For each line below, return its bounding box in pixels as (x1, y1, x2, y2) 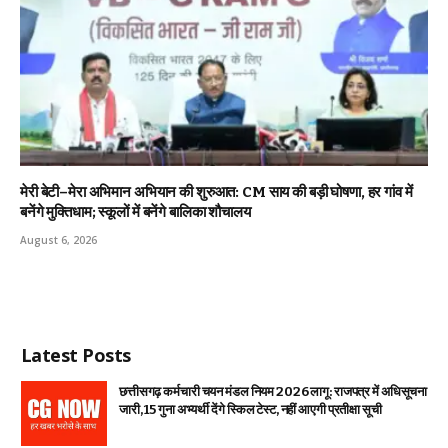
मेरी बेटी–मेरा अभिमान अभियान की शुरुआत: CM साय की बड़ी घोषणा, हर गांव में (20, 183, 413, 202)
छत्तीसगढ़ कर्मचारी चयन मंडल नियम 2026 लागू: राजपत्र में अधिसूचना (119, 384, 428, 400)
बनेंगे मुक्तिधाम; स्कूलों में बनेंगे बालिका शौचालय (20, 203, 251, 222)
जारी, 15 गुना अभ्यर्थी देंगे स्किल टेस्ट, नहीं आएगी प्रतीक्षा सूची (119, 402, 382, 418)
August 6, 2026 (20, 233, 97, 248)
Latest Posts (21, 343, 131, 368)
